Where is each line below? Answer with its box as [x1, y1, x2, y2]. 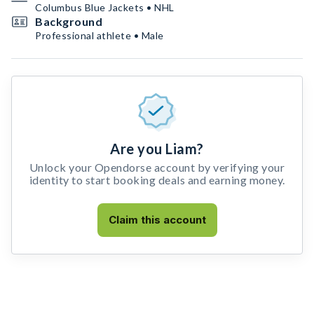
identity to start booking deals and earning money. [29, 173, 285, 186]
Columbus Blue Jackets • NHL [35, 1, 175, 13]
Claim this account [108, 213, 206, 226]
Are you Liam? [110, 140, 204, 157]
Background [35, 15, 102, 28]
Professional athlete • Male [35, 29, 164, 41]
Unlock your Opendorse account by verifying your [29, 161, 285, 174]
